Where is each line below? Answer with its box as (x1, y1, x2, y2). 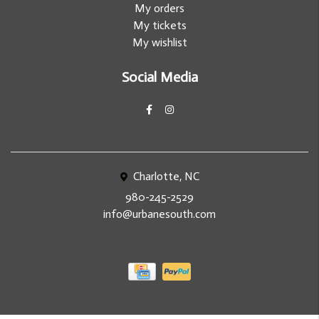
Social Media (121, 68, 198, 85)
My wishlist (132, 35, 187, 49)
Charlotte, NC (130, 169, 199, 183)
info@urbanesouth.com (103, 206, 216, 221)
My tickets (132, 18, 187, 32)
